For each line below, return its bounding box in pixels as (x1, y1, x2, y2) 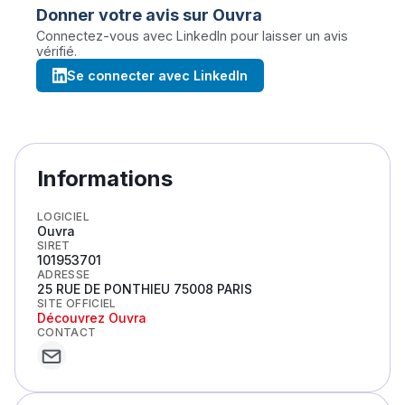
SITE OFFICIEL (37, 297, 117, 310)
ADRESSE (37, 268, 90, 281)
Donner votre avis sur (36, 5, 212, 24)
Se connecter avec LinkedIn (67, 68, 249, 83)
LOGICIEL (37, 210, 89, 223)
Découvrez (37, 310, 108, 325)
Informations (37, 165, 173, 192)
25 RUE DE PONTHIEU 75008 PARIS (37, 281, 252, 297)
